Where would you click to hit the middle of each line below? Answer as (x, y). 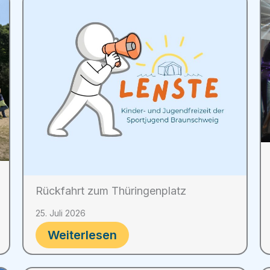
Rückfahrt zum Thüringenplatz (111, 191)
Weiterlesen (82, 235)
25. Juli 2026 (61, 213)
